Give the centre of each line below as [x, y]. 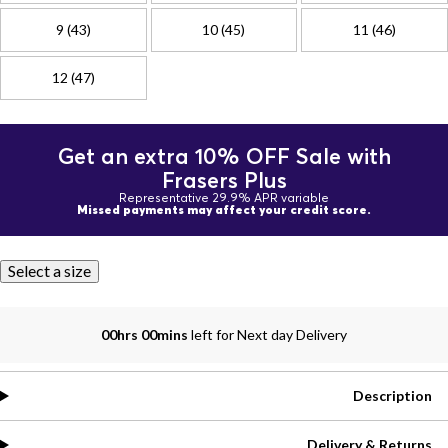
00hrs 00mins [146, 334]
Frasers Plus [224, 180]
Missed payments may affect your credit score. [224, 209]
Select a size [49, 270]
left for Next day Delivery [269, 334]
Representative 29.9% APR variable [224, 197]
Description [392, 395]
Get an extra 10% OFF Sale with [224, 156]
